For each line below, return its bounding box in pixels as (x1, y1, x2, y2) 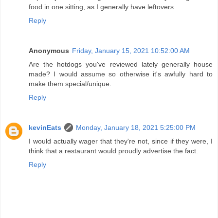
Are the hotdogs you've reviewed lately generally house (29, 60, 213, 68)
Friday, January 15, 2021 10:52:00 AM (72, 46, 190, 54)
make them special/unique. (29, 79, 111, 88)
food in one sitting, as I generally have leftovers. (29, 2, 176, 11)
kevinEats (29, 123, 61, 131)
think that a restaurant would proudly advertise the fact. (29, 146, 198, 155)
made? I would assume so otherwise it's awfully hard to (29, 70, 213, 78)
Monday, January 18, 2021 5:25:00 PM (76, 123, 196, 131)
